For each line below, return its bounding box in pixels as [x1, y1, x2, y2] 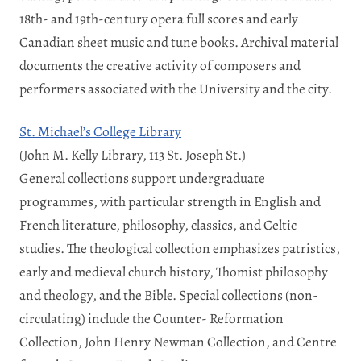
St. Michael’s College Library [19, 121, 181, 141]
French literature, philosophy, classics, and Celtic [19, 214, 297, 234]
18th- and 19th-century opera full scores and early [19, 8, 298, 28]
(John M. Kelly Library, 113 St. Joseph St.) [19, 144, 246, 164]
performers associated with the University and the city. [19, 78, 332, 98]
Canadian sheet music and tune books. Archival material [19, 31, 338, 52]
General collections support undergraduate [19, 168, 265, 188]
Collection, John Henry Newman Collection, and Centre [19, 331, 337, 351]
